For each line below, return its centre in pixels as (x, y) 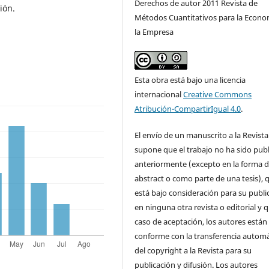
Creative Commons (218, 94)
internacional (159, 94)
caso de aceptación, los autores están (201, 221)
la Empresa (154, 32)
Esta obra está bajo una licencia (190, 80)
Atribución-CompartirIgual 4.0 (188, 108)
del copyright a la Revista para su (193, 250)
